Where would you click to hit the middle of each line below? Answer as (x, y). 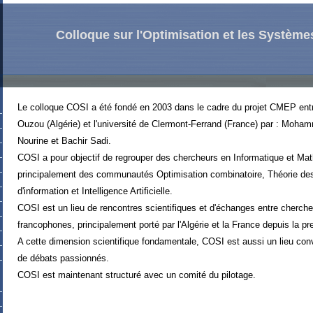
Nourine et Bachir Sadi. (64, 141)
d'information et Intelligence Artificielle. (95, 191)
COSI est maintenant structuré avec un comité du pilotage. (137, 275)
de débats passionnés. (63, 258)
